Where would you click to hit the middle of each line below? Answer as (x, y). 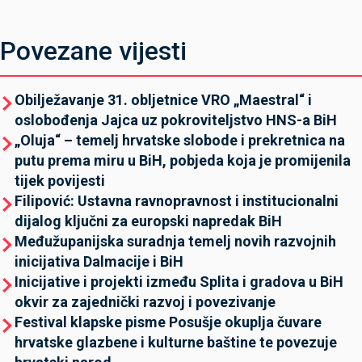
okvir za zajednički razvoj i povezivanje (145, 302)
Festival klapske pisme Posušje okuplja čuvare (168, 322)
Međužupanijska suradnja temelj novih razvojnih (175, 241)
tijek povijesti (60, 181)
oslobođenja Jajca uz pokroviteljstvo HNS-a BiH (176, 120)
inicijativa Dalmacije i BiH (99, 261)
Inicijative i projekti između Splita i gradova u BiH (179, 282)
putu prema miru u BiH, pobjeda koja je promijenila (183, 160)
